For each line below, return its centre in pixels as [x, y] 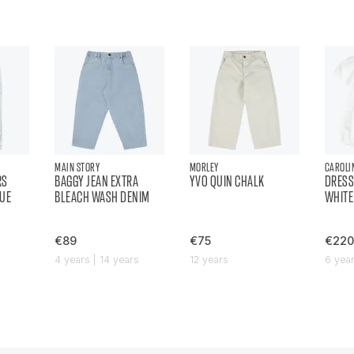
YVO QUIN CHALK [227, 182]
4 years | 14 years [97, 260]
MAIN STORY [77, 168]
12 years [209, 260]
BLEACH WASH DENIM [102, 198]
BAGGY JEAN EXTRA [97, 182]
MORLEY [204, 168]
